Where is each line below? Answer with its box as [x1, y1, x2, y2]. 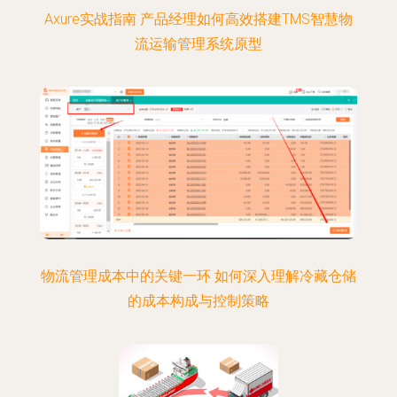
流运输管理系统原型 [135, 35, 262, 52]
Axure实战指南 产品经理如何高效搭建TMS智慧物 [44, 11, 353, 27]
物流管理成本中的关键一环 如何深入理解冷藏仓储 [41, 268, 356, 284]
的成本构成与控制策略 [128, 292, 269, 309]
